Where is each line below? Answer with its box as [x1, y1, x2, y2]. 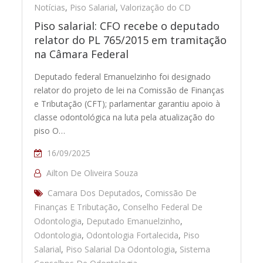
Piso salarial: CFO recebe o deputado [34, 19, 220, 33]
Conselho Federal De [123, 201, 203, 213]
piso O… [34, 125, 66, 137]
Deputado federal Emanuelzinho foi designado [34, 71, 211, 83]
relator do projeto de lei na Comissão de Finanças [34, 85, 225, 96]
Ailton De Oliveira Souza [46, 167, 139, 179]
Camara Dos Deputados [48, 187, 141, 199]
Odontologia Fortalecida [86, 230, 179, 241]
